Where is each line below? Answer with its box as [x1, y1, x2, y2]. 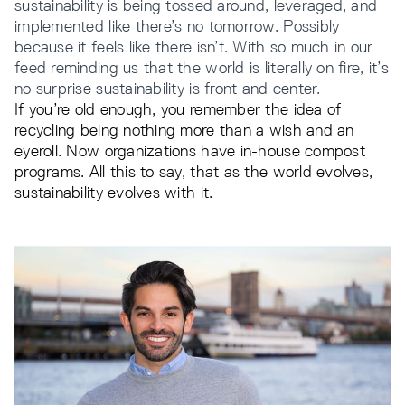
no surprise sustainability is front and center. [14, 79, 321, 98]
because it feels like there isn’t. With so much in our [14, 37, 373, 56]
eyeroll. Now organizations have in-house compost [14, 141, 365, 160]
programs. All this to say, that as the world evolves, [14, 162, 373, 181]
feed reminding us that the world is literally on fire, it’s [14, 58, 389, 77]
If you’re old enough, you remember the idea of [14, 99, 342, 118]
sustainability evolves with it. [14, 183, 218, 202]
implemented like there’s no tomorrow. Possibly [14, 16, 340, 35]
